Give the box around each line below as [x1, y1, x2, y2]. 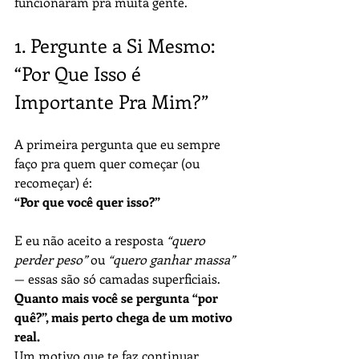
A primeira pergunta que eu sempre [14, 135, 224, 152]
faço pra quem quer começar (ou [14, 155, 203, 171]
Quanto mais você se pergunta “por [14, 289, 221, 306]
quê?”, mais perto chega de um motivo [14, 309, 236, 325]
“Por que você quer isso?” [14, 193, 160, 210]
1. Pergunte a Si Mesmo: [14, 32, 220, 58]
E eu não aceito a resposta [14, 232, 167, 248]
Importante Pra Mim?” [14, 88, 208, 114]
